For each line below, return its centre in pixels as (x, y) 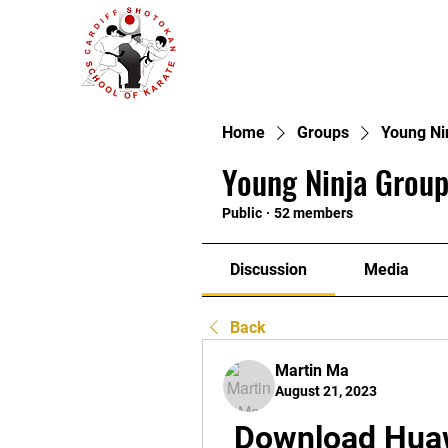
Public (242, 213)
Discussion (269, 269)
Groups (323, 132)
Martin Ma (312, 370)
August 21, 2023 (326, 391)
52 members (313, 213)
